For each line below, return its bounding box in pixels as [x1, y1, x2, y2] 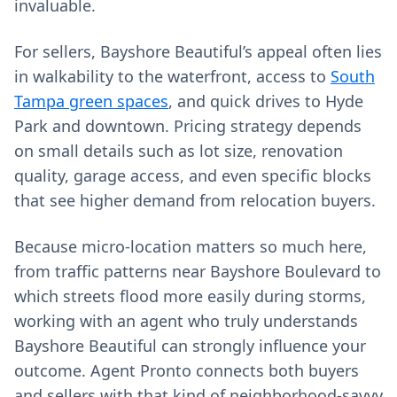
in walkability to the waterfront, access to [14, 66, 331, 87]
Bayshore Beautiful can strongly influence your [14, 335, 366, 356]
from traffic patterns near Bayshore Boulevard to [14, 261, 381, 282]
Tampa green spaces [14, 90, 168, 112]
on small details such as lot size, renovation [14, 140, 343, 161]
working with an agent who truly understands [14, 310, 358, 331]
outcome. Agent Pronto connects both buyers [14, 360, 359, 381]
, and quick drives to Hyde [168, 90, 363, 112]
